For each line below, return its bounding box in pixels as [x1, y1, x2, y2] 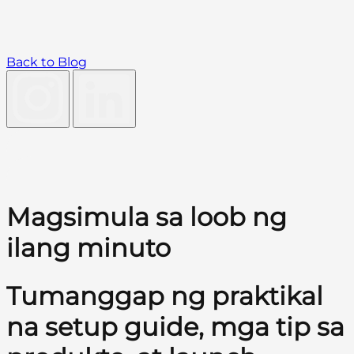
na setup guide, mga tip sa [6, 311, 345, 342]
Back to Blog [6, 55, 87, 70]
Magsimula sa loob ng [6, 201, 287, 233]
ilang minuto [6, 232, 171, 264]
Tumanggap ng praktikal [6, 280, 323, 311]
